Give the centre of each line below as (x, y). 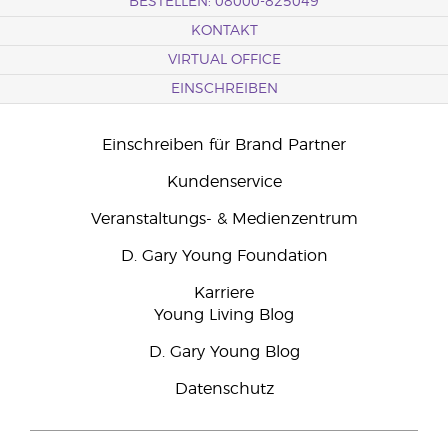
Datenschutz (224, 389)
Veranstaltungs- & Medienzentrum (224, 219)
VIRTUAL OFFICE (224, 60)
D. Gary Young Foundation (224, 256)
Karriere (224, 293)
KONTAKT (224, 31)
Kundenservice (224, 182)
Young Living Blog (224, 315)
